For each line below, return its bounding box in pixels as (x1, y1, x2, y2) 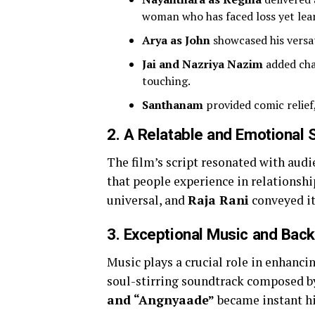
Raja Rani (188, 192, 249, 209)
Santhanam (142, 97, 203, 113)
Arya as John (142, 32, 210, 49)
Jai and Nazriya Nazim (142, 56, 263, 72)
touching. (142, 73, 191, 89)
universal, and (107, 192, 188, 209)
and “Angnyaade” (107, 292, 214, 309)
